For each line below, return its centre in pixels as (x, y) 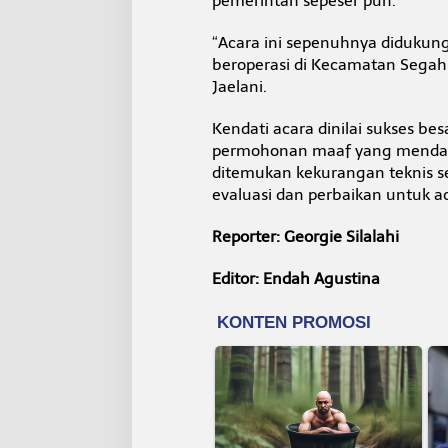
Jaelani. (239, 86)
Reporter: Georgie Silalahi (305, 236)
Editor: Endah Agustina (295, 278)
